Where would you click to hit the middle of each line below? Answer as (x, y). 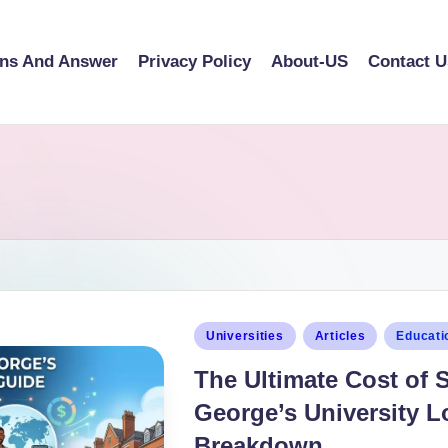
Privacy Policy (194, 62)
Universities (245, 335)
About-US (309, 62)
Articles (340, 335)
